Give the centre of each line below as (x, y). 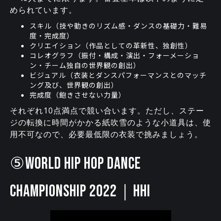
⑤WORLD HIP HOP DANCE (75, 164)
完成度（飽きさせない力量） (78, 95)
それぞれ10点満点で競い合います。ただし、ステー (107, 111)
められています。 (43, 10)
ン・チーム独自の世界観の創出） (85, 65)
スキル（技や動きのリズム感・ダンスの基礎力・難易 (118, 26)
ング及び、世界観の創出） (74, 85)
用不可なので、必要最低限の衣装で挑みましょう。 (106, 134)
